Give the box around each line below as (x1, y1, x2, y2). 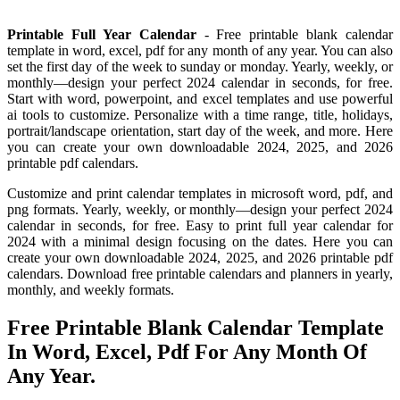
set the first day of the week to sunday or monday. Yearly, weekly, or (7, 59, 393, 75)
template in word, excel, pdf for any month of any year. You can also (7, 43, 393, 59)
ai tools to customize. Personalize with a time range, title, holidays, (7, 107, 393, 123)
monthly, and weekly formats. (7, 282, 174, 298)
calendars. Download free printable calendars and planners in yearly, (7, 266, 393, 282)
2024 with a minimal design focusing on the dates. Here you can (7, 234, 393, 250)
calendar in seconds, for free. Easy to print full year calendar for (7, 218, 393, 234)
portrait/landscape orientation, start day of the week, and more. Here (7, 123, 393, 139)
